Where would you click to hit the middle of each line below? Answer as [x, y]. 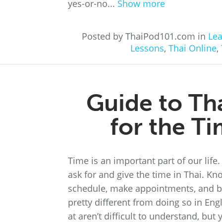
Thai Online [192, 48]
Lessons [147, 48]
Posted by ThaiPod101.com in [145, 36]
